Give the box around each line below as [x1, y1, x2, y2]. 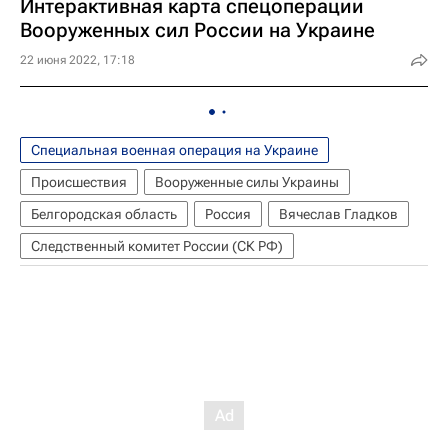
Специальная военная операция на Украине [31, 142, 318, 159]
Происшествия [31, 174, 127, 191]
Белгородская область [31, 206, 177, 223]
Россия [205, 206, 251, 223]
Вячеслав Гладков [279, 206, 398, 223]
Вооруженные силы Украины [155, 174, 339, 191]
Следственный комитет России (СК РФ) [31, 238, 283, 255]
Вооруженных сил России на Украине [20, 18, 375, 43]
